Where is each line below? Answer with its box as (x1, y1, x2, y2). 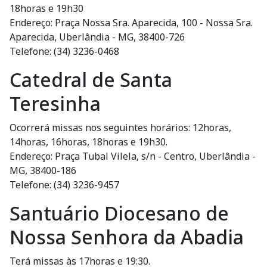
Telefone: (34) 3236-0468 (10, 45, 119, 58)
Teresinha (10, 91, 101, 116)
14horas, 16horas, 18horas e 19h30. (10, 135, 167, 148)
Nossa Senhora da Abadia (10, 224, 244, 250)
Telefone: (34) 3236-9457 (10, 178, 119, 191)
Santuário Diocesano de (10, 200, 229, 226)
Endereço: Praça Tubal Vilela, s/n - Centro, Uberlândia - (10, 150, 256, 163)
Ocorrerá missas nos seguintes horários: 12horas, (10, 121, 231, 134)
